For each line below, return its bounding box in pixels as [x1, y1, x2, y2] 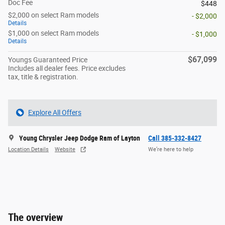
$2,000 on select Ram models [8, 11, 99, 19]
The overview [8, 211, 63, 223]
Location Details [8, 146, 49, 153]
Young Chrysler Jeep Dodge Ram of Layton [19, 134, 140, 142]
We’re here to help [148, 146, 193, 153]
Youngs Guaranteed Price [8, 55, 87, 64]
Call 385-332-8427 [148, 134, 201, 142]
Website [55, 146, 75, 153]
